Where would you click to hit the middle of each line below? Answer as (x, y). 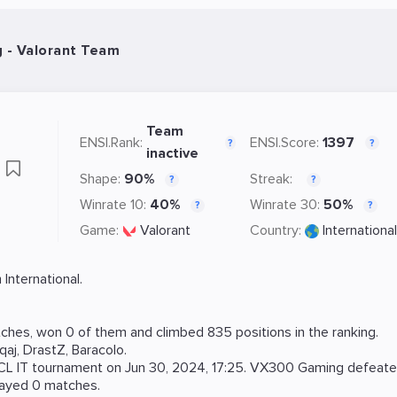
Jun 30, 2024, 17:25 (184, 368)
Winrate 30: (285, 205)
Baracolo (98, 350)
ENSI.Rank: (111, 142)
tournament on (77, 368)
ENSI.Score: (284, 142)
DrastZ (44, 350)
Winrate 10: (113, 205)
